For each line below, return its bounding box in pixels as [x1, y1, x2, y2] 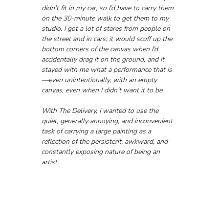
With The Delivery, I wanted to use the [41, 106, 160, 116]
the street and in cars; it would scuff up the [41, 34, 174, 44]
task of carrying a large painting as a [41, 127, 153, 136]
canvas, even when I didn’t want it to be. [41, 86, 166, 95]
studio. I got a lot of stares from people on [41, 24, 172, 34]
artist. [41, 157, 59, 167]
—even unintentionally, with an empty [41, 75, 159, 85]
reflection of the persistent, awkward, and [41, 137, 170, 147]
